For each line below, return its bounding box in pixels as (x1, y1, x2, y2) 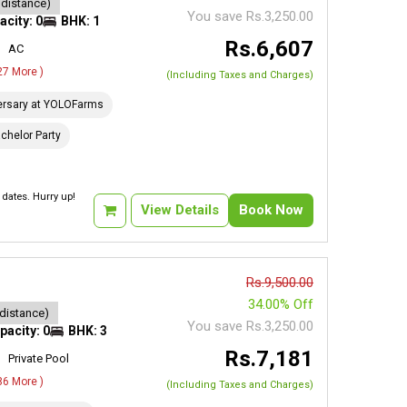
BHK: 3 (68, 323, 108, 338)
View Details (140, 202, 219, 218)
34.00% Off (247, 296, 313, 313)
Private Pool (8, 352, 70, 365)
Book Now (238, 202, 303, 218)
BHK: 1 (61, 14, 101, 28)
